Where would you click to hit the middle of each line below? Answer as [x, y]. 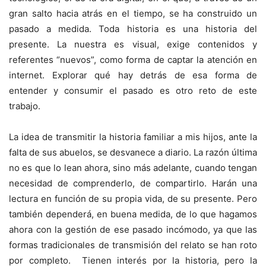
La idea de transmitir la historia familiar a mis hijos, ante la [133, 137]
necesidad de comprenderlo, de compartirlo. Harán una [133, 183]
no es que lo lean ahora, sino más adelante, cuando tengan [133, 168]
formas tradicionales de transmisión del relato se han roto [133, 245]
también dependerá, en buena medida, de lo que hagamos [133, 214]
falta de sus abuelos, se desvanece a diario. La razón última [133, 153]
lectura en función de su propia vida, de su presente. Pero [133, 199]
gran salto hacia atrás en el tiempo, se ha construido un [133, 14]
